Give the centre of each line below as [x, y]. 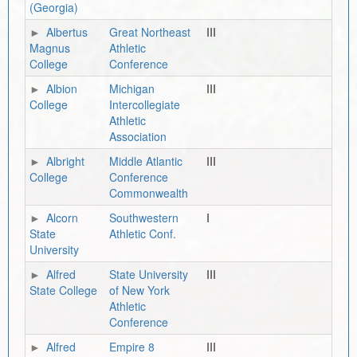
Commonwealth [149, 193]
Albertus [67, 32]
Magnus [50, 48]
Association [138, 136]
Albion [62, 88]
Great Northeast [150, 32]
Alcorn [62, 218]
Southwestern [144, 218]
